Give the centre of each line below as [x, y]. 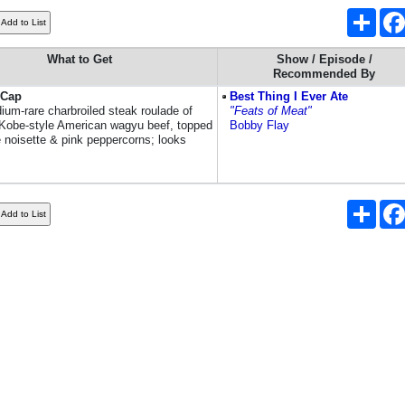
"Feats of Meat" [271, 111]
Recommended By [324, 74]
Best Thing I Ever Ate [289, 96]
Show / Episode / [324, 59]
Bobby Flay [259, 125]
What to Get [79, 59]
